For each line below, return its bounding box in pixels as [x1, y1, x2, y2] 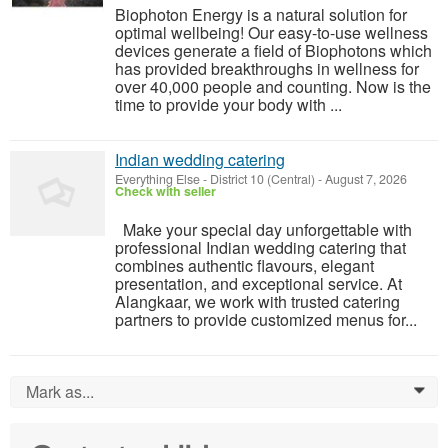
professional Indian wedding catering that [115, 236, 406, 260]
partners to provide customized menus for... [115, 308, 417, 332]
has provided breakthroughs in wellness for [115, 57, 419, 81]
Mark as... [26, 380, 94, 404]
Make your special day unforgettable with [115, 218, 412, 242]
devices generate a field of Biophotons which [115, 39, 432, 63]
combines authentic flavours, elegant [115, 254, 374, 278]
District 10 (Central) [210, 170, 315, 189]
